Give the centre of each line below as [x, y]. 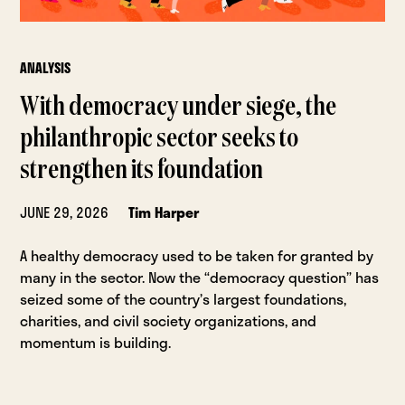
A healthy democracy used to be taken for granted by [197, 256]
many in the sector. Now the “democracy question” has [200, 278]
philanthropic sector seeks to [160, 140]
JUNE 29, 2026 [65, 212]
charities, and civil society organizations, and [169, 321]
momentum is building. [96, 343]
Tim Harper [164, 212]
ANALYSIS [46, 68]
